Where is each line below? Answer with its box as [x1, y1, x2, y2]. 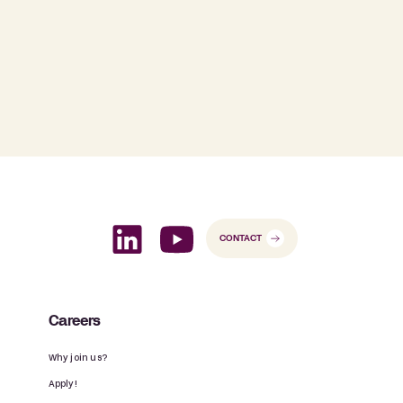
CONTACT [219, 235, 262, 244]
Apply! [48, 381, 77, 390]
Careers [48, 316, 102, 329]
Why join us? [48, 354, 107, 363]
